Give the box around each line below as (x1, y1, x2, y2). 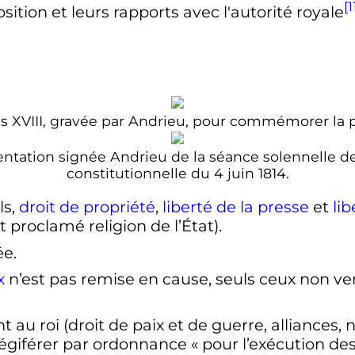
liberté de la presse (162, 197, 309, 216)
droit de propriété (18, 197, 155, 216)
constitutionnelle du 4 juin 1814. (66, 165, 289, 182)
